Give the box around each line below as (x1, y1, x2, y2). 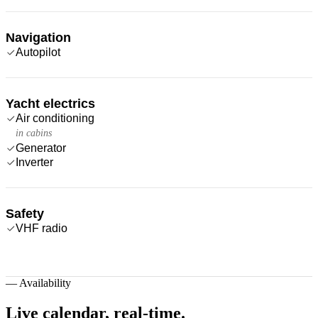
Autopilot (16, 45, 60, 58)
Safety (6, 206, 44, 221)
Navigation (6, 30, 71, 45)
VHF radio (16, 221, 67, 234)
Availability (19, 276, 71, 289)
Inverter (16, 155, 53, 168)
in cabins (16, 127, 52, 138)
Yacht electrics (6, 96, 95, 111)
